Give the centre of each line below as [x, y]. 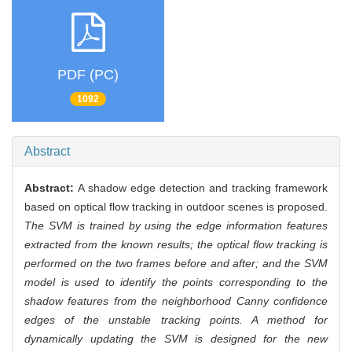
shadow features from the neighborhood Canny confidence [176, 301]
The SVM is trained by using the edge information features [176, 226]
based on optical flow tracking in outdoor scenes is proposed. [176, 207]
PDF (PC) [88, 74]
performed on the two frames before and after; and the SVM [176, 264]
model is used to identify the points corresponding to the [176, 282]
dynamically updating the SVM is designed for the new [176, 339]
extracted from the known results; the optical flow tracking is [176, 245]
